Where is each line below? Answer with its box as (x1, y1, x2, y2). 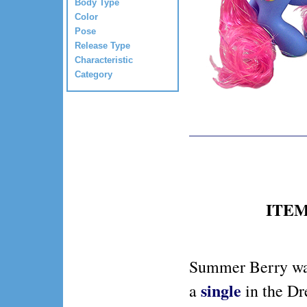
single (201, 278, 241, 302)
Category (75, 69, 112, 79)
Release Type (75, 40, 130, 51)
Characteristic (75, 54, 133, 65)
